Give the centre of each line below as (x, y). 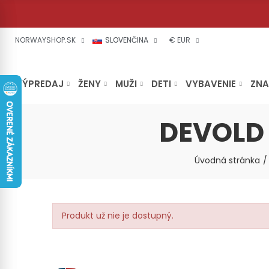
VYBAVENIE (211, 83)
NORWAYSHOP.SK (45, 40)
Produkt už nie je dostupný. (118, 216)
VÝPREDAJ (40, 83)
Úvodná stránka (227, 160)
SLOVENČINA (127, 40)
